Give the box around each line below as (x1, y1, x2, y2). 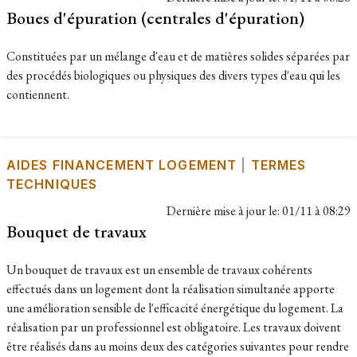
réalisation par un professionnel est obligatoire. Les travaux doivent (6, 319, 341, 335)
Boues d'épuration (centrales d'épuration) (6, 6, 304, 29)
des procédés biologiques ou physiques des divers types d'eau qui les (6, 67, 340, 84)
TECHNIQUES (6, 176, 98, 192)
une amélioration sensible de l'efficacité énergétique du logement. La (6, 300, 343, 316)
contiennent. (6, 86, 69, 103)
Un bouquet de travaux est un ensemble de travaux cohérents (6, 261, 312, 278)
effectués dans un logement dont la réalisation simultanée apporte (6, 280, 335, 297)
